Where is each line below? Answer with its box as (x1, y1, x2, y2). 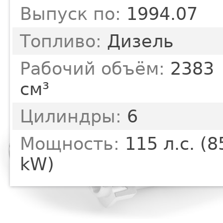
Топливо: (20, 30, 102, 51)
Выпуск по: (20, 3, 121, 24)
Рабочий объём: (20, 58, 165, 79)
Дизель (102, 30, 174, 51)
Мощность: (20, 133, 119, 154)
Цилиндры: (20, 106, 121, 126)
